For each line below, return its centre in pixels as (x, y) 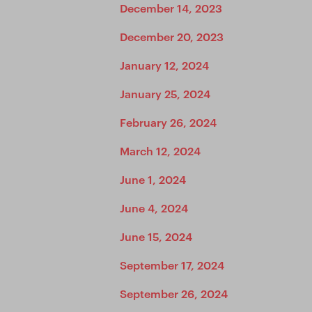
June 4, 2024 (154, 208)
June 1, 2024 (153, 179)
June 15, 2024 (156, 236)
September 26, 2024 (174, 293)
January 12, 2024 (164, 65)
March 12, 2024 (160, 150)
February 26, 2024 (168, 122)
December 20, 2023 (172, 36)
